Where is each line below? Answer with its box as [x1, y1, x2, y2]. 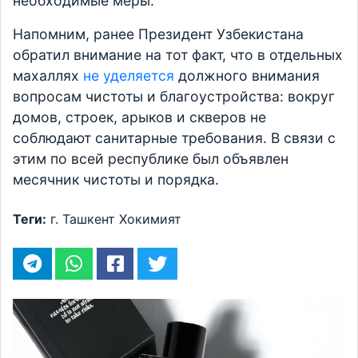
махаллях [13, 67, 83, 84]
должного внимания [174, 67, 320, 84]
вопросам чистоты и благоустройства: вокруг [13, 88, 335, 105]
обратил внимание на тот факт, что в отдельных [13, 46, 343, 63]
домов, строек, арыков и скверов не [13, 109, 266, 125]
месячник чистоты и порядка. [13, 171, 219, 188]
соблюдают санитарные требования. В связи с [13, 129, 336, 146]
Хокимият [119, 211, 181, 227]
